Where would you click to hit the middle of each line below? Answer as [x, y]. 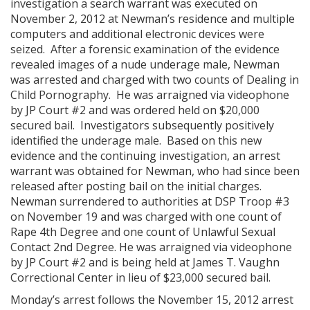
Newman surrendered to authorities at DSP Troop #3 [150, 201]
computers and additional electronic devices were [137, 34]
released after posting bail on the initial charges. [137, 186]
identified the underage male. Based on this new [136, 140]
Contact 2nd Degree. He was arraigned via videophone [151, 247]
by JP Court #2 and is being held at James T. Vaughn [145, 262]
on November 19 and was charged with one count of [146, 217]
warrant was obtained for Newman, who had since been [155, 171]
